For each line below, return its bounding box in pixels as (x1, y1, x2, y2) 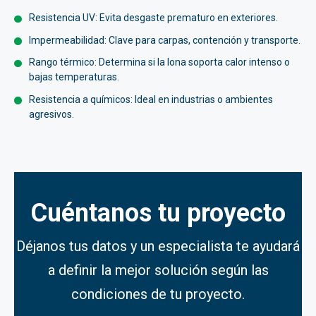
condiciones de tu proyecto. (71, 286, 245, 303)
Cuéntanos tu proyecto (30, 197, 286, 228)
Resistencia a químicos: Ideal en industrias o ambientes (29, 93, 273, 105)
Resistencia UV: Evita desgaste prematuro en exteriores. (29, 12, 278, 24)
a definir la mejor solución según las (47, 262, 269, 279)
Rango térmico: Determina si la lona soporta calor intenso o (29, 56, 290, 68)
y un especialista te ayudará (127, 238, 300, 255)
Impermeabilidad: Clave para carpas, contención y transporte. (29, 34, 300, 46)
